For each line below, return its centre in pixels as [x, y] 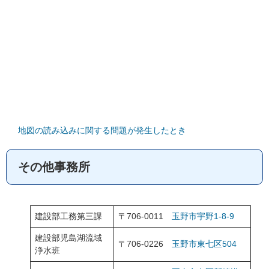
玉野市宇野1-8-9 [203, 216]
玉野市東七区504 [204, 244]
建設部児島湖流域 [68, 238]
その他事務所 [54, 167]
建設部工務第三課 [68, 216]
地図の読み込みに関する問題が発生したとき [102, 130]
